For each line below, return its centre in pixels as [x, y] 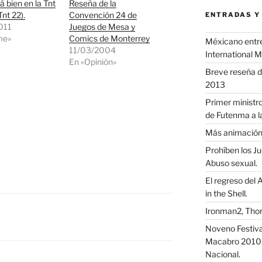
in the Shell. [226, 193]
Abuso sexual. [231, 163]
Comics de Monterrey [110, 39]
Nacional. [223, 254]
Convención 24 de [103, 15]
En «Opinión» [93, 62]
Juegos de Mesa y [102, 27]
